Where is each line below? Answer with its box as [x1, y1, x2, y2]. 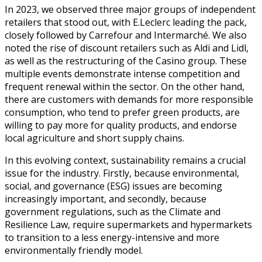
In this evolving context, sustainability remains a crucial [5, 153, 246, 167]
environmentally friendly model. [5, 243, 143, 257]
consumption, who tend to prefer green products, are [5, 105, 240, 119]
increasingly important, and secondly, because [5, 192, 206, 205]
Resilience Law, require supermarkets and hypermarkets [5, 218, 252, 231]
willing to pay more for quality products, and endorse [5, 118, 237, 132]
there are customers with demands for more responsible [5, 92, 253, 106]
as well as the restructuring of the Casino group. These [5, 54, 247, 67]
